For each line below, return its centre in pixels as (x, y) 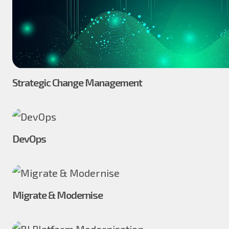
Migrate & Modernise (58, 194)
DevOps (29, 138)
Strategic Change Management (77, 82)
